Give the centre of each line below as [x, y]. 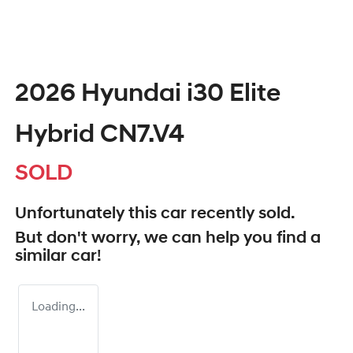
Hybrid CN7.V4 [100, 136]
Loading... [58, 308]
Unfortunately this [88, 214]
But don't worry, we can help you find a [168, 239]
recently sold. [241, 214]
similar [43, 257]
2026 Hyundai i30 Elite [148, 95]
